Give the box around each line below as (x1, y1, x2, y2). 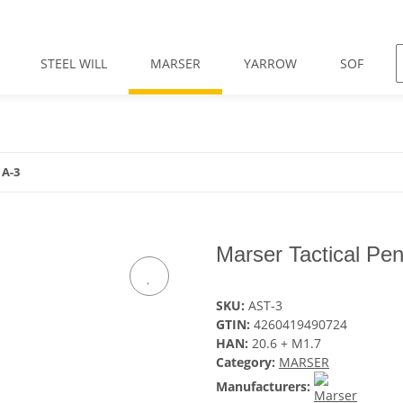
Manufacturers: (216, 378, 310, 396)
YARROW (243, 55, 297, 73)
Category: (216, 354, 279, 372)
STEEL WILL (40, 55, 107, 73)
